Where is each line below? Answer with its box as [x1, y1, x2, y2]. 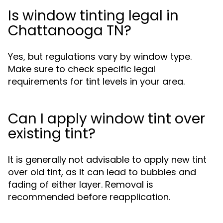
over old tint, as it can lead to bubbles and [8, 166, 196, 178]
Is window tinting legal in [8, 6, 179, 25]
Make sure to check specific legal [8, 63, 155, 75]
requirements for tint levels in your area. [8, 75, 185, 88]
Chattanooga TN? [8, 21, 131, 40]
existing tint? [8, 124, 96, 143]
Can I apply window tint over [8, 109, 205, 128]
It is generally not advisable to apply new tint [8, 153, 207, 166]
